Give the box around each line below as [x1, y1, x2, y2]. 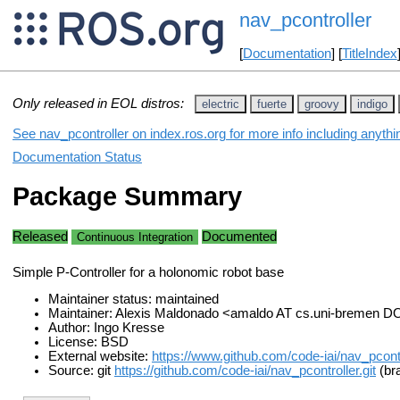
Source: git [48, 363, 114, 379]
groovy [304, 96, 339, 111]
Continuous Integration [77, 229, 193, 244]
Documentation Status [12, 149, 142, 164]
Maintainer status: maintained [48, 292, 219, 307]
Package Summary [12, 181, 242, 212]
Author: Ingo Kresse [48, 321, 164, 336]
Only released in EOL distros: [12, 96, 184, 111]
